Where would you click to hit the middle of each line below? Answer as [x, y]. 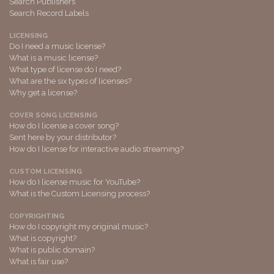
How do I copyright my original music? [79, 226]
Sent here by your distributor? [63, 137]
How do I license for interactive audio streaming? [96, 149]
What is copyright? [43, 238]
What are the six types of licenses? [70, 81]
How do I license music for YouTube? [75, 182]
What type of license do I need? [65, 69]
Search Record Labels [49, 13]
